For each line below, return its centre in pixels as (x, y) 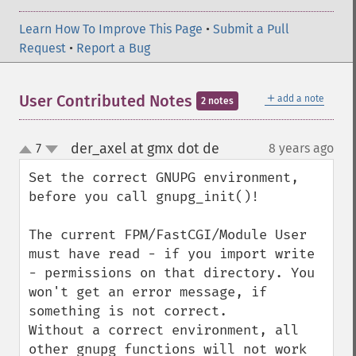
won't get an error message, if (148, 292)
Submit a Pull (251, 29)
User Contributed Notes (108, 101)
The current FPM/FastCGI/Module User (168, 235)
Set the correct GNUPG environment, (164, 178)
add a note (301, 99)
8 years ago (301, 148)
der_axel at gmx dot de (145, 149)
